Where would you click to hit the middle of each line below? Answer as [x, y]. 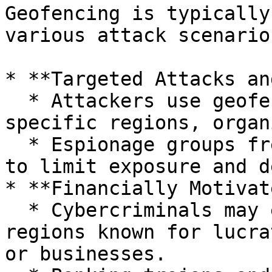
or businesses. [86, 254]
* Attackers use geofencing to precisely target [16, 101]
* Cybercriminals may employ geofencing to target [16, 210]
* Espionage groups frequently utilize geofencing [16, 144]
